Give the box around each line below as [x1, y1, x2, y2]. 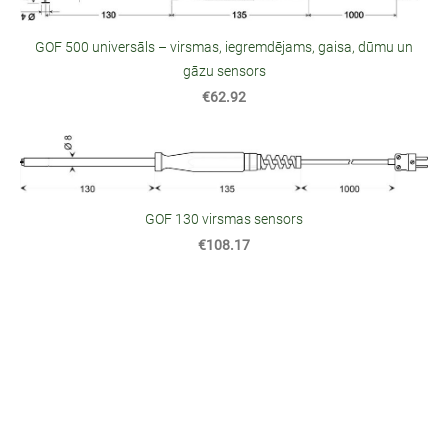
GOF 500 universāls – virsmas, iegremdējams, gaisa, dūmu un [35, 38, 413, 56]
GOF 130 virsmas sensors [145, 211, 303, 228]
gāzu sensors [182, 62, 266, 80]
